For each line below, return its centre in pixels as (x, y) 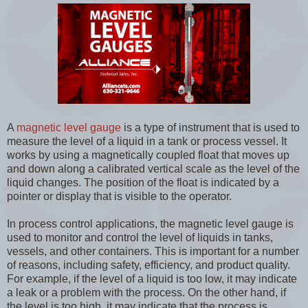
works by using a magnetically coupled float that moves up (148, 155)
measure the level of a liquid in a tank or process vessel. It (147, 141)
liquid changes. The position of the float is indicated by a (143, 182)
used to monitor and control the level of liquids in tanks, (140, 237)
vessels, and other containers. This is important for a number (153, 251)
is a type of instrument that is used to (210, 127)
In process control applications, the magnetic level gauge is (150, 223)
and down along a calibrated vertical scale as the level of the (153, 168)
